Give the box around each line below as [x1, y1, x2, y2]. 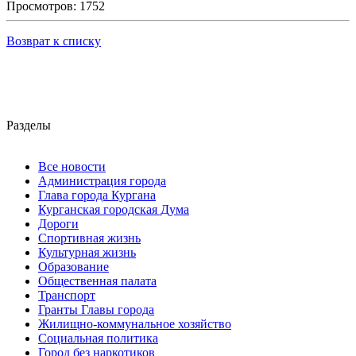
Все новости [38, 160, 106, 174]
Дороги [38, 217, 79, 231]
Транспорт [38, 288, 95, 303]
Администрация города [38, 174, 166, 188]
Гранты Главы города [38, 303, 154, 317]
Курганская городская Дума [38, 203, 189, 217]
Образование [38, 260, 109, 274]
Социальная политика [38, 331, 158, 346]
